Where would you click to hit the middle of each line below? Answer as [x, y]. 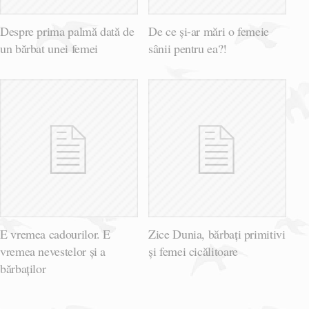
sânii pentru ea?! [188, 49]
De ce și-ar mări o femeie [209, 31]
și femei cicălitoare [193, 251]
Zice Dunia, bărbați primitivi [217, 234]
